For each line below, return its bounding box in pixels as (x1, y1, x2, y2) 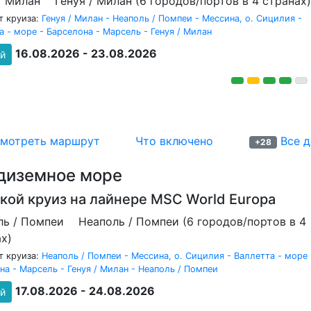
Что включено (135, 134, 214, 148)
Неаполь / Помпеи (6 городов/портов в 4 (78, 215, 306, 228)
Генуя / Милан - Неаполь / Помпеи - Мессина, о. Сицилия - (42, 13, 302, 24)
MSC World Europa (151, 191, 276, 208)
